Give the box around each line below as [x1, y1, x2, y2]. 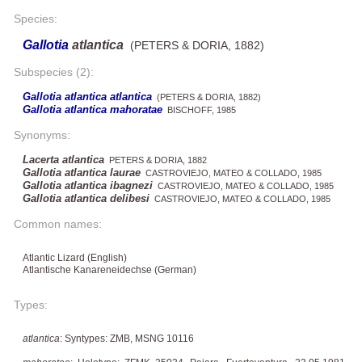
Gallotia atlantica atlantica [23, 90, 152, 103]
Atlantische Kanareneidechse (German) [23, 263, 196, 276]
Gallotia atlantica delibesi [23, 192, 149, 204]
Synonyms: [14, 128, 70, 141]
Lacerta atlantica [23, 153, 104, 166]
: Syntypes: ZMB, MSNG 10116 [60, 332, 194, 344]
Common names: [14, 217, 102, 230]
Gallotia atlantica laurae [23, 166, 141, 179]
